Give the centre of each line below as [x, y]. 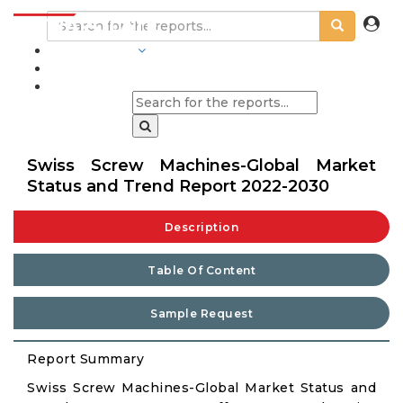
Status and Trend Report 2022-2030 [178, 186]
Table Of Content [201, 270]
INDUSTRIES [92, 50]
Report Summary [85, 359]
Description [201, 227]
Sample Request [201, 313]
